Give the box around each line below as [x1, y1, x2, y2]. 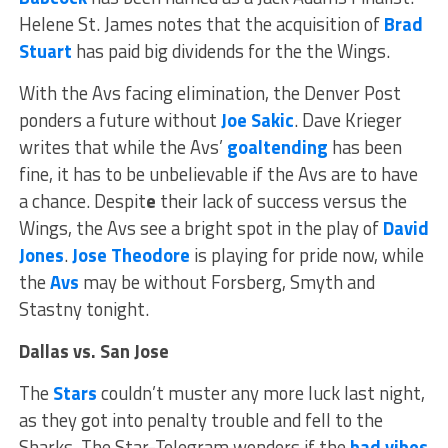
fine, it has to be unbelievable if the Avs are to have [18, 159, 418, 188]
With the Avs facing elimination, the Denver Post [18, 78, 401, 107]
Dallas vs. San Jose [18, 336, 169, 365]
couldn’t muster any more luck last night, [96, 378, 425, 407]
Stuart [18, 36, 72, 65]
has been [327, 132, 402, 161]
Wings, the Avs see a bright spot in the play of [18, 213, 383, 242]
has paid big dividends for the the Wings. [71, 36, 390, 65]
